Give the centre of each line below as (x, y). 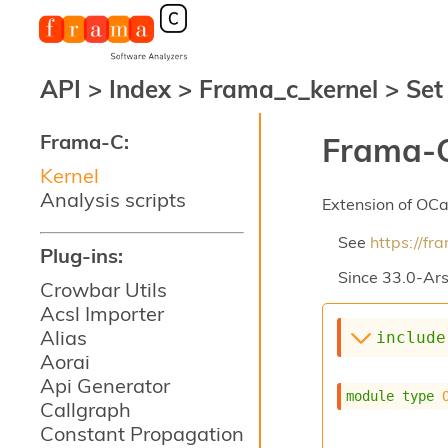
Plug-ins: (81, 255)
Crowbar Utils (103, 289)
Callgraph (85, 409)
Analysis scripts (113, 199)
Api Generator (105, 385)
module (370, 396)
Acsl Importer (102, 313)
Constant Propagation (142, 433)
